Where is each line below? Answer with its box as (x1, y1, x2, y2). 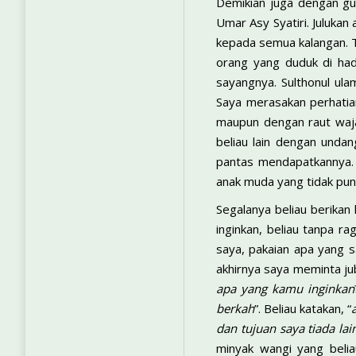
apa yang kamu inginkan (216, 281, 354, 296)
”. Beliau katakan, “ (254, 300, 352, 316)
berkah (216, 300, 254, 316)
